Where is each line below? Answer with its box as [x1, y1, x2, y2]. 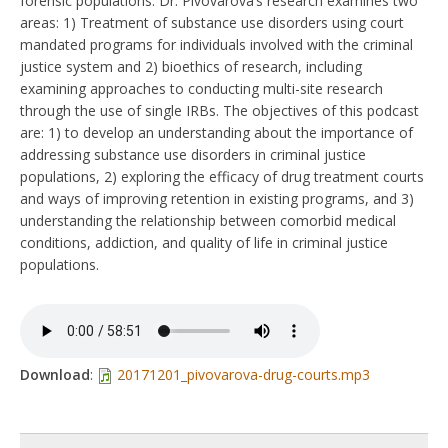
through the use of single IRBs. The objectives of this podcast [20, 100, 419, 120]
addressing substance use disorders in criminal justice [20, 144, 366, 164]
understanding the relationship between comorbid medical [20, 210, 396, 230]
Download [20, 364, 90, 384]
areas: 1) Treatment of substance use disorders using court [20, 12, 404, 32]
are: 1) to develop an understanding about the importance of [20, 122, 413, 142]
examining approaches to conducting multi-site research [20, 78, 383, 98]
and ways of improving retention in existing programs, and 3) [20, 188, 414, 208]
